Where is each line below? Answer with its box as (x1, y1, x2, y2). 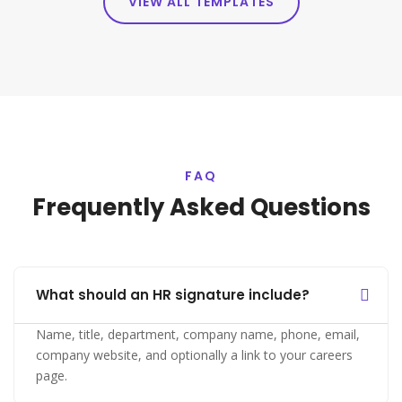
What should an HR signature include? (36, 285, 310, 304)
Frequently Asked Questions (31, 191, 371, 223)
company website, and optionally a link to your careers (36, 346, 353, 363)
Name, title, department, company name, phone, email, (36, 326, 360, 343)
